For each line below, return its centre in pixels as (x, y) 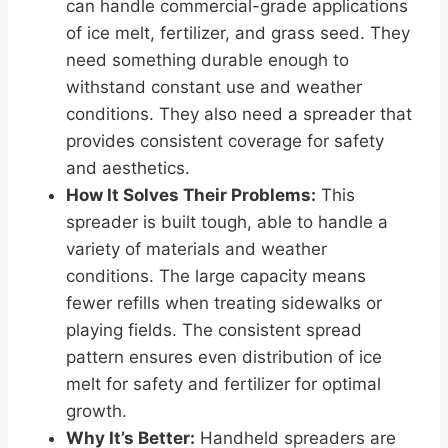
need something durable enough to (207, 60)
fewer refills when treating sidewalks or (224, 303)
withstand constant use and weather (214, 87)
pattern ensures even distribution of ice (224, 357)
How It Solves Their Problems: (191, 195)
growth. (96, 411)
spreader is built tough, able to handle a (227, 222)
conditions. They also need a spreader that (239, 114)
